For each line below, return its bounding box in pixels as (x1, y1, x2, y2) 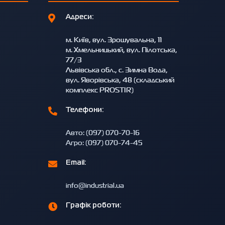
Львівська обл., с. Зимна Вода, (66, 64, 168, 75)
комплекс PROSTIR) (66, 84, 134, 95)
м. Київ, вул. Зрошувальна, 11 (66, 34, 162, 45)
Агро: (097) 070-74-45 (66, 137, 143, 148)
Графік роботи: (66, 202, 122, 209)
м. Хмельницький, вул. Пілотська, (66, 44, 177, 55)
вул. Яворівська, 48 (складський (66, 74, 174, 85)
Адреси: (66, 14, 94, 21)
